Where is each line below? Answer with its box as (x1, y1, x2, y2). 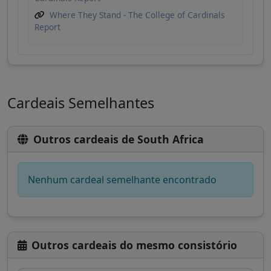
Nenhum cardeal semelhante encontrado (28, 173, 217, 187)
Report (34, 21, 60, 33)
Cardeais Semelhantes (7, 93, 154, 113)
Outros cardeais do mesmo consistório (31, 238, 237, 253)
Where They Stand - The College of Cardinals (50, 9, 225, 21)
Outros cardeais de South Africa (33, 132, 204, 147)
